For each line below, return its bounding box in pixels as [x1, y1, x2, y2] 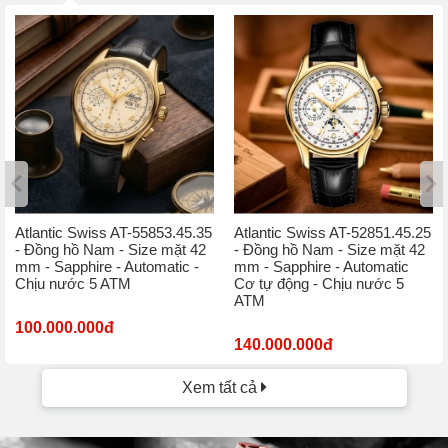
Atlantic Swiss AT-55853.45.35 [15, 223, 212, 241]
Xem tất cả [181, 378, 261, 396]
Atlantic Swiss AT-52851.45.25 [234, 223, 431, 241]
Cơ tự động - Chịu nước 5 [234, 274, 404, 292]
